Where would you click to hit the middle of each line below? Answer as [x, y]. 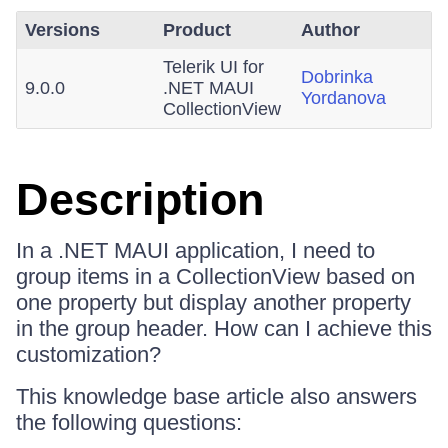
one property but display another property [213, 302]
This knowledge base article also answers [216, 396]
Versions [62, 30]
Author [330, 30]
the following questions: [129, 422]
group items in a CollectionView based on [215, 276]
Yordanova [343, 98]
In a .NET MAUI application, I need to [195, 250]
